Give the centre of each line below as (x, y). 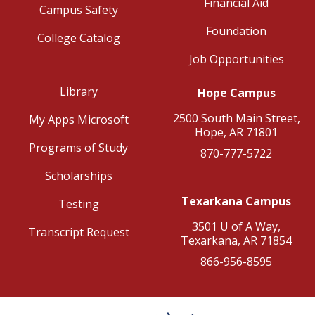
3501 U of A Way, (236, 226)
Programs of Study (78, 147)
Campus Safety (78, 9)
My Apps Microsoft (78, 119)
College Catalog (78, 38)
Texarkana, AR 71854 (236, 240)
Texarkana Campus (236, 201)
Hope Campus (236, 92)
